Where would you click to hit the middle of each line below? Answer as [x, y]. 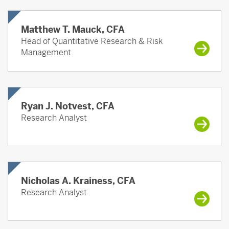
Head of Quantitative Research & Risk [92, 41]
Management [46, 52]
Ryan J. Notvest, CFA [68, 106]
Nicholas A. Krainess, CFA [78, 181]
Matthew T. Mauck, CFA [73, 29]
